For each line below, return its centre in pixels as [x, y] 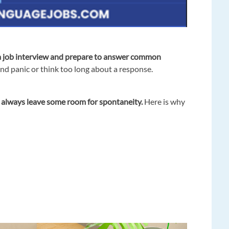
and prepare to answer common [106, 57]
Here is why [164, 102]
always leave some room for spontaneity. [72, 102]
